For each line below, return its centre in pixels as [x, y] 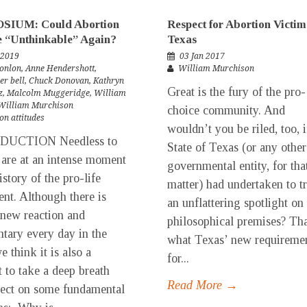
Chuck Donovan [59, 81]
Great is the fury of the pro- [236, 92]
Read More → [202, 285]
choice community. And [226, 110]
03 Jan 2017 [202, 56]
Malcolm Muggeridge [48, 93]
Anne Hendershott [60, 69]
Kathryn [109, 81]
